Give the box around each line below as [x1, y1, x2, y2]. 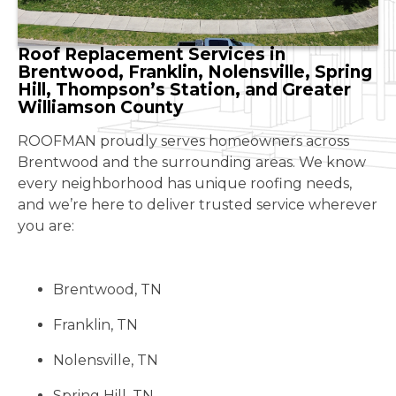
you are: [18, 217, 74, 234]
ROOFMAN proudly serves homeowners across [18, 133, 349, 149]
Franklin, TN [53, 316, 138, 333]
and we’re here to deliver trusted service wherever [18, 196, 377, 213]
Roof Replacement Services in [18, 44, 286, 65]
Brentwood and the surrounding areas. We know [18, 154, 366, 171]
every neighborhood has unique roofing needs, [18, 175, 352, 192]
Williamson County [18, 97, 183, 118]
